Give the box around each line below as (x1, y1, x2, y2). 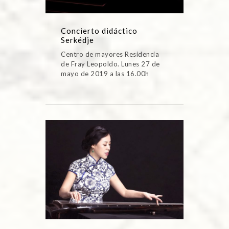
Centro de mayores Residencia (61, 50, 159, 58)
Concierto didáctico (61, 26, 138, 35)
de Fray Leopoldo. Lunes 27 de (61, 59, 160, 68)
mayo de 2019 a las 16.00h (61, 69, 149, 78)
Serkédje (61, 35, 94, 44)
